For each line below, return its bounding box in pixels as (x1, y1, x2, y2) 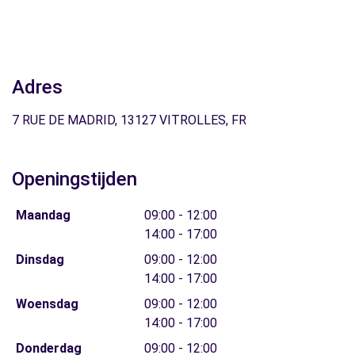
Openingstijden (12, 168, 137, 190)
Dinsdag (15, 252, 64, 267)
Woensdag (15, 296, 78, 311)
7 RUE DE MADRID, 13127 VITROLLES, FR (12, 113, 246, 128)
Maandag (15, 208, 71, 223)
